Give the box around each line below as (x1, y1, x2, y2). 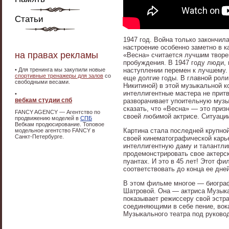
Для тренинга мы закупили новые (18, 66, 105, 73)
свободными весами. (15, 79, 70, 85)
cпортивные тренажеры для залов (15, 73, 103, 79)
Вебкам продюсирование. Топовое (15, 121, 104, 127)
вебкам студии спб (15, 97, 72, 104)
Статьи (15, 14, 43, 24)
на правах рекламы (15, 50, 98, 60)
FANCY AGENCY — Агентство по (15, 109, 100, 115)
